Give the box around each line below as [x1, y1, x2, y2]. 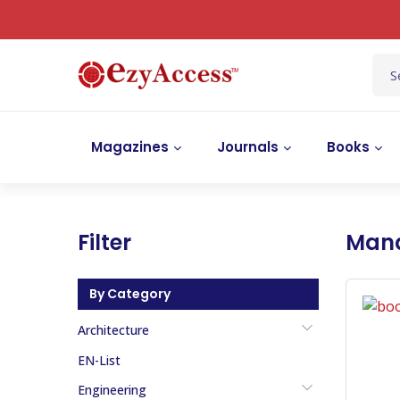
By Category [89, 285, 171, 303]
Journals [217, 137, 279, 156]
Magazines [91, 137, 169, 156]
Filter [78, 228, 131, 257]
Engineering [78, 381, 146, 398]
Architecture [78, 321, 149, 338]
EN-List [78, 352, 121, 369]
